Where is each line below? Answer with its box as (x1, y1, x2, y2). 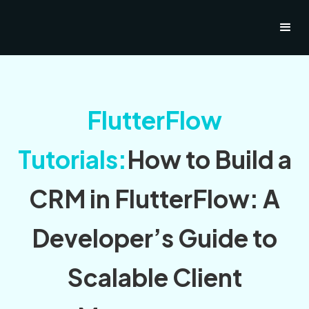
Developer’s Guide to (32, 223, 277, 253)
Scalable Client (67, 262, 242, 292)
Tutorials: (17, 144, 127, 175)
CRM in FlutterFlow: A (29, 183, 280, 214)
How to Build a (126, 144, 292, 175)
